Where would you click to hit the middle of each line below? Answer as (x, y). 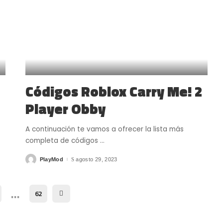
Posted (34, 161)
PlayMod (52, 159)
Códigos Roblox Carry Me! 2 (113, 92)
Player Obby (65, 109)
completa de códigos (62, 141)
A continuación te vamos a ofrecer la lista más (104, 129)
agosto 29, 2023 (97, 159)
